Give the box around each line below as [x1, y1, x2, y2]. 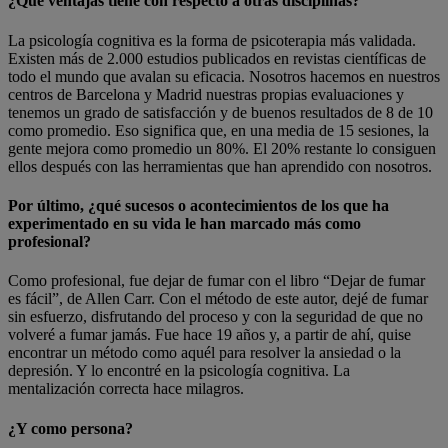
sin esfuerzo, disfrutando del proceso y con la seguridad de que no [8, 308, 423, 326]
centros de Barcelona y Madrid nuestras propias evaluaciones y [8, 85, 404, 103]
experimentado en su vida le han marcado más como [8, 214, 361, 232]
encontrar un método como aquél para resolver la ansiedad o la [8, 344, 401, 362]
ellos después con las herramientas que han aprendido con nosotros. [8, 157, 432, 175]
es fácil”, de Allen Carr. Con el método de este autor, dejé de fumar [8, 290, 428, 308]
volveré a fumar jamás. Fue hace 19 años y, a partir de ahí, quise [8, 326, 411, 344]
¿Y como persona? [8, 419, 133, 437]
